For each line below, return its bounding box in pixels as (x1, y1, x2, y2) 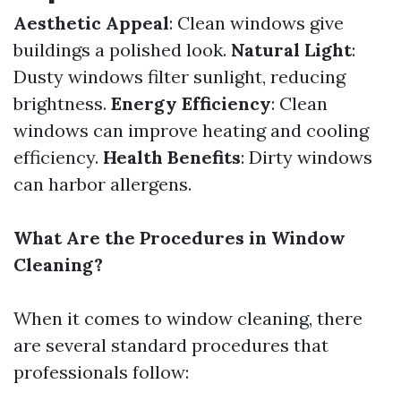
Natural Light (231, 38, 352, 61)
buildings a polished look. (13, 38, 231, 61)
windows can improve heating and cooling (13, 119, 369, 141)
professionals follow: (13, 361, 189, 383)
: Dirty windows (241, 146, 372, 168)
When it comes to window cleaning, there (13, 307, 363, 329)
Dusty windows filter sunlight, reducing (13, 65, 346, 88)
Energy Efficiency (111, 92, 271, 115)
